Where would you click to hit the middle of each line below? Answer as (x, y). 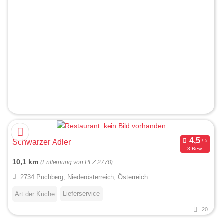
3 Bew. (195, 148)
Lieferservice (81, 194)
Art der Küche (35, 194)
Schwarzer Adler (42, 142)
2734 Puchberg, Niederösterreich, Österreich (84, 177)
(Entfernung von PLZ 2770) (77, 162)
